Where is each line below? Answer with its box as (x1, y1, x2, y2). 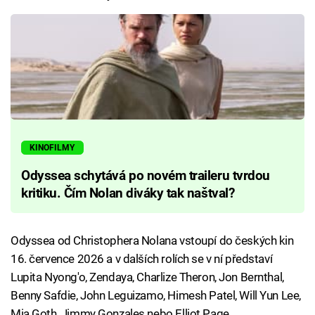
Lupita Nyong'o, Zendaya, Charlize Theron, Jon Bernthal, (11, 269, 284, 284)
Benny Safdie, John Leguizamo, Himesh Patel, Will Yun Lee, (11, 288, 301, 302)
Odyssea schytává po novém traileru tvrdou (21, 167, 270, 184)
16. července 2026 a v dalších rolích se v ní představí (11, 251, 273, 266)
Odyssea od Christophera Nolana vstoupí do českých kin (11, 233, 294, 247)
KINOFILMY (30, 143, 75, 153)
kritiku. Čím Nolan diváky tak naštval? (21, 185, 235, 201)
